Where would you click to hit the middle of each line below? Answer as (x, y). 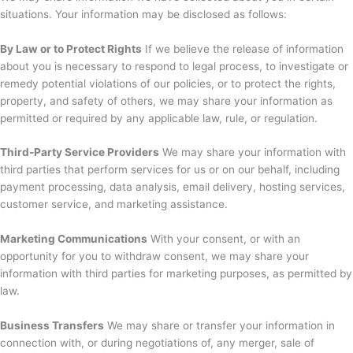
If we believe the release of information (243, 48)
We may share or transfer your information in (219, 326)
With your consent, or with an (224, 239)
